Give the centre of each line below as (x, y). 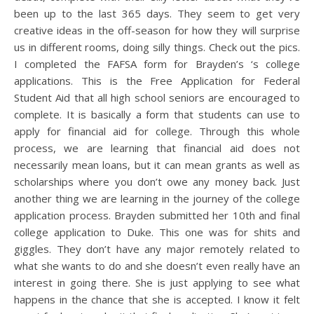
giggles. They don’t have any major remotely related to (157, 248)
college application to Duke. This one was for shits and (157, 232)
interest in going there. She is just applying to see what (157, 282)
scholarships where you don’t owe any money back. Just (157, 181)
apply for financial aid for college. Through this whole (157, 131)
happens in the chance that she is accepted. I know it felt (157, 299)
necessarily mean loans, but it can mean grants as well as (157, 164)
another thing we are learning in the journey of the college (157, 198)
